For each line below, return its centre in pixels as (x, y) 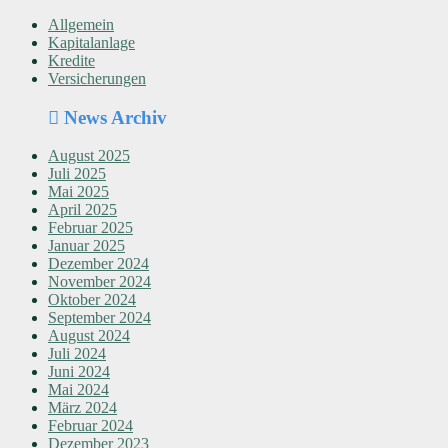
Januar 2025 (86, 246)
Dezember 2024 (98, 264)
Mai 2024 (78, 390)
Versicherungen (97, 78)
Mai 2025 (78, 192)
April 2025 (82, 210)
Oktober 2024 (92, 300)
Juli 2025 (77, 174)
